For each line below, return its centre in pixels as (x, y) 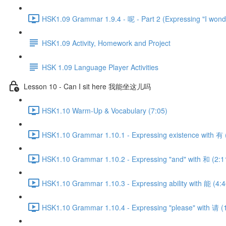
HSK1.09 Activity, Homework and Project (106, 43)
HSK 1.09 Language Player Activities (100, 67)
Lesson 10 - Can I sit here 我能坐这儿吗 (87, 86)
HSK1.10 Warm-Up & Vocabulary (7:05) (105, 110)
